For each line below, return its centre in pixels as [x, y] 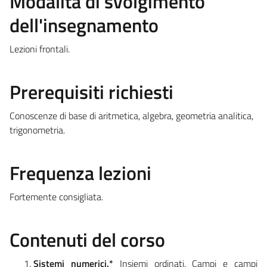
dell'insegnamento [84, 25]
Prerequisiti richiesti [91, 91]
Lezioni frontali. [40, 49]
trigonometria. [37, 130]
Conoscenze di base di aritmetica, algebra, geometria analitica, [131, 115]
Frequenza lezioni [80, 173]
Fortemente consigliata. [56, 196]
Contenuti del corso [87, 239]
